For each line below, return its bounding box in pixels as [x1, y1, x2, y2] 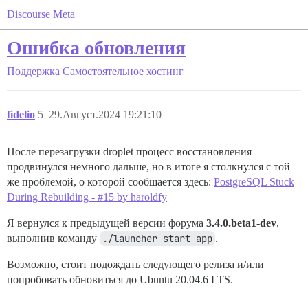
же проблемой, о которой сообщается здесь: [7, 176, 214, 188]
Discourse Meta [7, 8, 75, 20]
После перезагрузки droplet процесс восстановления [7, 146, 252, 157]
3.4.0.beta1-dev [206, 217, 276, 229]
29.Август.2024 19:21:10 [49, 109, 162, 120]
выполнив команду [7, 232, 100, 244]
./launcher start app [102, 232, 212, 245]
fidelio [7, 109, 35, 120]
